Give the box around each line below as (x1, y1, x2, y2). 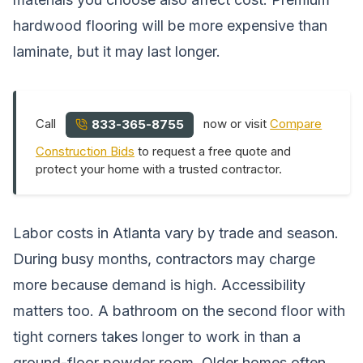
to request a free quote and (135, 143, 291, 159)
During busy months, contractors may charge (13, 250, 315, 267)
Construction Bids (36, 143, 135, 159)
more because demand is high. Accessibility (13, 275, 305, 293)
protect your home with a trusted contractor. (36, 160, 282, 177)
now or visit (200, 116, 271, 132)
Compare (270, 116, 322, 132)
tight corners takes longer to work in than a (13, 327, 301, 345)
